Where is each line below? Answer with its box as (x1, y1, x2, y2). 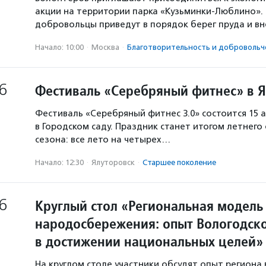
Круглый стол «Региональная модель (35, 197, 263, 215)
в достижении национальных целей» (35, 232, 263, 251)
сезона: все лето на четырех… (35, 134, 170, 145)
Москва (91, 43, 119, 52)
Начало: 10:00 (35, 43, 84, 52)
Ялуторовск (91, 158, 135, 167)
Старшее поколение (142, 158, 216, 167)
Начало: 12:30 (35, 158, 84, 167)
